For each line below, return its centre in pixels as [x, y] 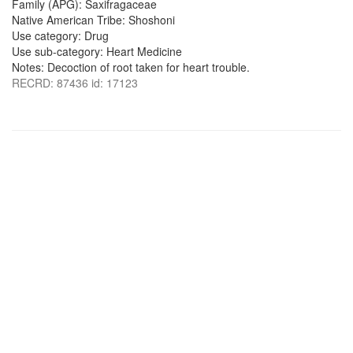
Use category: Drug [60, 35]
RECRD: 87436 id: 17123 [75, 83]
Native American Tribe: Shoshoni [93, 20]
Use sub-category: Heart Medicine [97, 51]
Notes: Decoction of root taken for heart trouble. [131, 67]
